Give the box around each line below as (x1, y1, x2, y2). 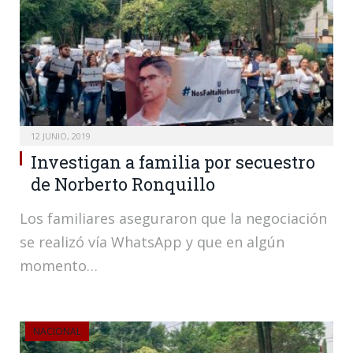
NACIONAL (33, 324, 81, 338)
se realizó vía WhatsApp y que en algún (20, 232, 284, 251)
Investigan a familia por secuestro (31, 150, 315, 173)
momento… (20, 255, 98, 275)
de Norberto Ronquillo (31, 172, 215, 195)
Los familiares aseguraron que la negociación (20, 208, 327, 228)
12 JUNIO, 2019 (31, 129, 91, 142)
